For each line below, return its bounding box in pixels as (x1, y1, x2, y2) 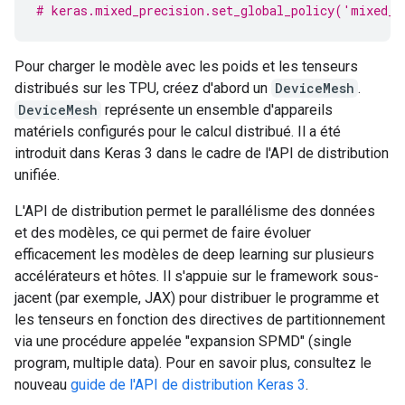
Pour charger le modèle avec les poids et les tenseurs (14, 58, 358, 75)
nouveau (14, 376, 71, 393)
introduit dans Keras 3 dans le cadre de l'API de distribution (14, 145, 389, 162)
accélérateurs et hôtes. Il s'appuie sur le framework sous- (14, 268, 379, 285)
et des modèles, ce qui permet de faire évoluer (14, 224, 311, 241)
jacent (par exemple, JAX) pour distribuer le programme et (14, 289, 379, 306)
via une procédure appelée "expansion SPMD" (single (14, 333, 352, 350)
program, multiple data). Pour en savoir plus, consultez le (14, 354, 372, 372)
